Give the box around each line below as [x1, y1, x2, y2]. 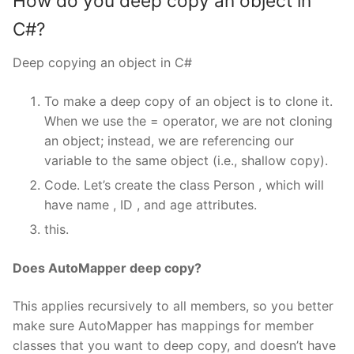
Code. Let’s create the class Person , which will [44, 177, 324, 194]
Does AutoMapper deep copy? [13, 260, 201, 277]
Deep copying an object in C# [13, 55, 192, 71]
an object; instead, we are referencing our [44, 133, 294, 149]
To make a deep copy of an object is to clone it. [44, 93, 333, 110]
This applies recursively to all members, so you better [13, 297, 333, 314]
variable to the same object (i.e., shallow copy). [44, 153, 328, 169]
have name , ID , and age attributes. [44, 197, 257, 213]
